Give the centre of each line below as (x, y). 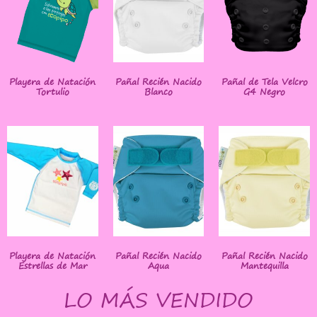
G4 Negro (265, 92)
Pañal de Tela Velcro (264, 82)
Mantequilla (264, 266)
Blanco (158, 92)
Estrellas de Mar (52, 266)
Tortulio (52, 92)
